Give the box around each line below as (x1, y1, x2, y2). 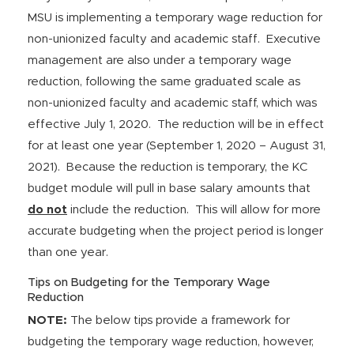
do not (28, 204, 67, 216)
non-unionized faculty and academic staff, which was (28, 97, 317, 109)
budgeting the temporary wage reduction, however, (28, 336, 314, 348)
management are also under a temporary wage (28, 55, 292, 66)
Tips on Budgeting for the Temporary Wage (28, 277, 270, 288)
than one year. (28, 247, 111, 258)
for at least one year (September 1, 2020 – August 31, (28, 140, 326, 152)
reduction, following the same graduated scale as (28, 76, 300, 88)
